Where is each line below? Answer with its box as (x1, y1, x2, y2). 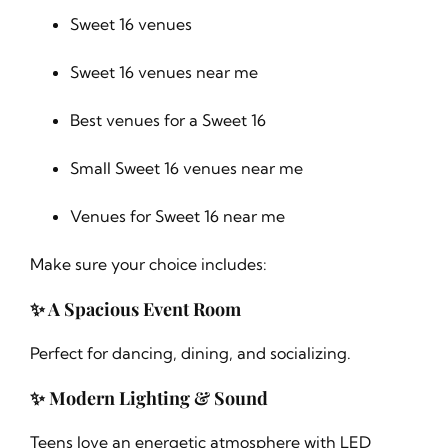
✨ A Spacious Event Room (29, 297, 241, 322)
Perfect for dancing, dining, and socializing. (29, 343, 351, 364)
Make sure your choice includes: (29, 254, 267, 275)
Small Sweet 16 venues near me (69, 158, 303, 179)
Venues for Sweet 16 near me (69, 206, 285, 227)
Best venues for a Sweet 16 (69, 110, 266, 131)
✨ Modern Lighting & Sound (29, 386, 268, 411)
